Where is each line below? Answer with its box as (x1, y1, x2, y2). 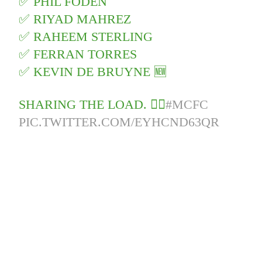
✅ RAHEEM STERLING (19, 29, 153, 44)
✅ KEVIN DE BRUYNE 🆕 (19, 64, 167, 80)
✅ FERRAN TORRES (19, 47, 137, 62)
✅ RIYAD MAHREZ (19, 12, 132, 27)
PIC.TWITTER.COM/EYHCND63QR (19, 115, 220, 130)
